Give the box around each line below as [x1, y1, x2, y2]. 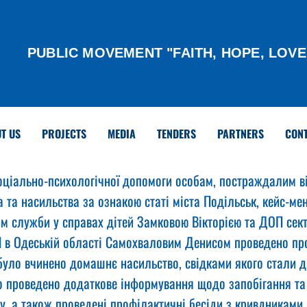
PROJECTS [41, 125, 86, 142]
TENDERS [156, 125, 196, 142]
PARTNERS [217, 125, 264, 142]
